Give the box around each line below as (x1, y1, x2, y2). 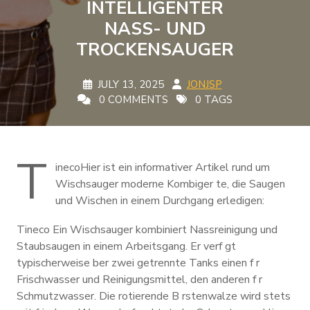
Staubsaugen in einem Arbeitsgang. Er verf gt (17, 239, 236, 254)
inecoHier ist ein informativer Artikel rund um (55, 160, 270, 175)
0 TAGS (192, 93, 232, 107)
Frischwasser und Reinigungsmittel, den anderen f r (17, 272, 262, 287)
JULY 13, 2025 (97, 77, 164, 91)
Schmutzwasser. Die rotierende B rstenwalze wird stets (17, 289, 291, 304)
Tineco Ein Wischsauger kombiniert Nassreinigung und (17, 222, 277, 237)
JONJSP (186, 77, 222, 91)
